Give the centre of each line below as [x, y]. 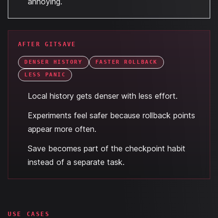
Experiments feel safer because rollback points [111, 115]
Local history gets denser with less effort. [103, 96]
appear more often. [62, 129]
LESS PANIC [45, 75]
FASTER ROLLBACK [126, 62]
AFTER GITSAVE [47, 44]
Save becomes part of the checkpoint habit [107, 148]
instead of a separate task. [76, 162]
